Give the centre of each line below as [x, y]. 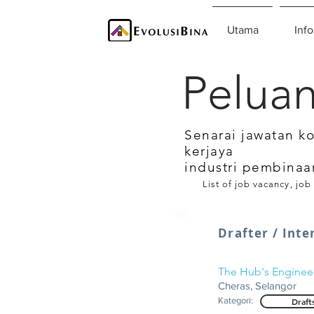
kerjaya [209, 151]
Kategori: [235, 300]
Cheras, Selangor [257, 286]
